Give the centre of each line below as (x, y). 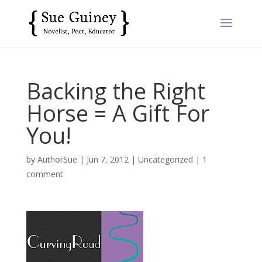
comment (44, 174)
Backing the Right (116, 91)
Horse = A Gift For (118, 113)
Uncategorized (165, 159)
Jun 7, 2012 (107, 159)
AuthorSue (57, 159)
